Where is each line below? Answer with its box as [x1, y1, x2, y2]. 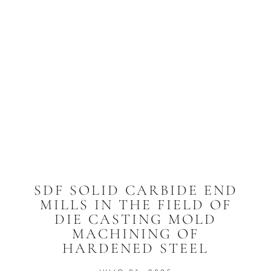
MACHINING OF [72, 225, 199, 243]
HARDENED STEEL [62, 240, 209, 258]
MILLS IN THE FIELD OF [39, 196, 232, 214]
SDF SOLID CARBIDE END [33, 181, 238, 200]
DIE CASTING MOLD [54, 211, 217, 229]
